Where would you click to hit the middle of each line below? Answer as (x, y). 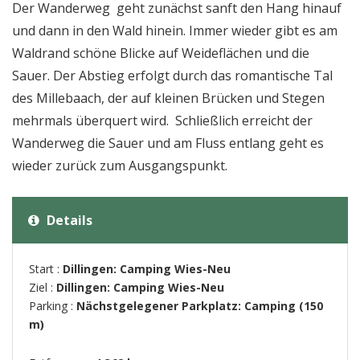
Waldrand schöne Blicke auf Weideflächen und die (161, 53)
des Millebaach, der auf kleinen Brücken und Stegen (168, 98)
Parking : (53, 306)
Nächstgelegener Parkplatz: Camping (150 (200, 306)
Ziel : (43, 287)
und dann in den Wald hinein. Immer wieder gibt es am (175, 31)
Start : (46, 269)
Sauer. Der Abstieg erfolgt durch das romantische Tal (172, 76)
